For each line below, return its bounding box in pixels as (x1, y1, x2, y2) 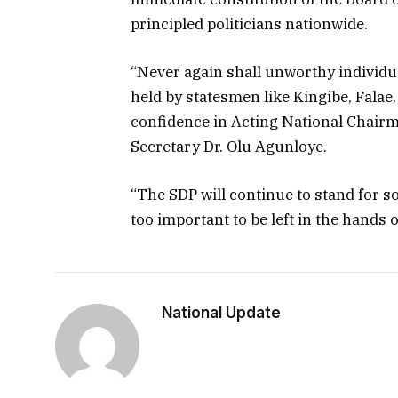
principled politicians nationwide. (131, 13, 368, 34)
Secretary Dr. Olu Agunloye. (131, 137, 327, 157)
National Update (162, 304, 281, 322)
